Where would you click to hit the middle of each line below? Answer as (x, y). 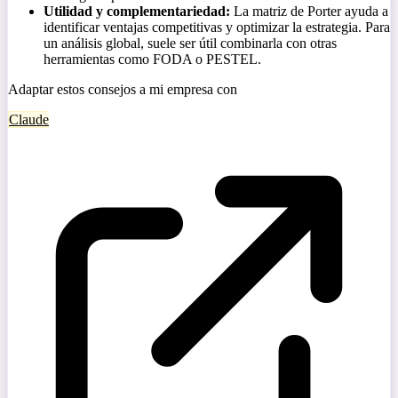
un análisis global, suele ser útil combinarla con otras (190, 44)
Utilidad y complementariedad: (137, 12)
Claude (29, 120)
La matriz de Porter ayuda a (311, 12)
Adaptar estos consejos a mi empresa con (123, 90)
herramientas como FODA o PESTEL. (152, 60)
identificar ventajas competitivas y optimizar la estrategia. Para (217, 28)
